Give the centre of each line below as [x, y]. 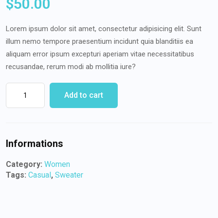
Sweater [69, 175]
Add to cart [84, 95]
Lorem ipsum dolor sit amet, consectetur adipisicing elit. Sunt [104, 29]
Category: [25, 164]
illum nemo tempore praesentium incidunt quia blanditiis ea [100, 42]
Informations [35, 144]
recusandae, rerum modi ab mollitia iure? [71, 67]
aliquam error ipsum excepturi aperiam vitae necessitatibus [100, 54]
